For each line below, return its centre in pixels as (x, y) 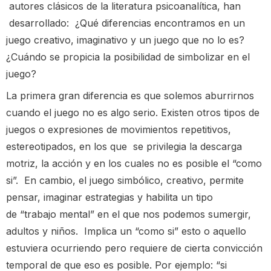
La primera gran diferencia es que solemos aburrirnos (130, 95)
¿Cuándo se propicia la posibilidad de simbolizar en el (128, 57)
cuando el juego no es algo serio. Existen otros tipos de (133, 112)
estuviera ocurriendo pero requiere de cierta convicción (134, 248)
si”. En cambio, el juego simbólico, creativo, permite (125, 180)
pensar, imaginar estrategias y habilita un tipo (109, 197)
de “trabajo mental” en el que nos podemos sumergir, (129, 214)
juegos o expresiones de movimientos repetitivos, (119, 129)
